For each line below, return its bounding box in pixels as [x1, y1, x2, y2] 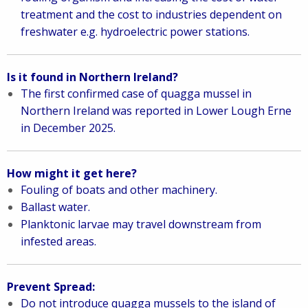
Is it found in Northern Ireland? [7, 69, 178, 85]
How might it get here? [7, 166, 137, 181]
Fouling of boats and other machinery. [21, 182, 217, 197]
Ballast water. [21, 199, 90, 214]
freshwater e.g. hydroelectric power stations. [21, 24, 250, 39]
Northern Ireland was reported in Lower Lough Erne [21, 103, 291, 118]
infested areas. [21, 234, 96, 249]
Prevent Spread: [7, 279, 95, 294]
